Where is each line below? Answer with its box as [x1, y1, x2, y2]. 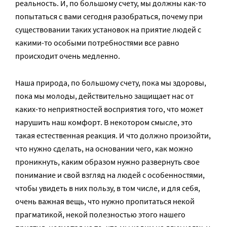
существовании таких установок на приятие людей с [15, 24, 201, 34]
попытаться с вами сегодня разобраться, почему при [15, 11, 203, 21]
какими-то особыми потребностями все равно [15, 37, 179, 48]
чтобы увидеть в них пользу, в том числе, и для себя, [15, 183, 200, 193]
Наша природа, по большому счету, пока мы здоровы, [15, 78, 206, 88]
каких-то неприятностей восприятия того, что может [15, 104, 203, 114]
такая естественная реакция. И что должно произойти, [15, 130, 211, 140]
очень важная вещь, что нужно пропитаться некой [15, 196, 195, 206]
